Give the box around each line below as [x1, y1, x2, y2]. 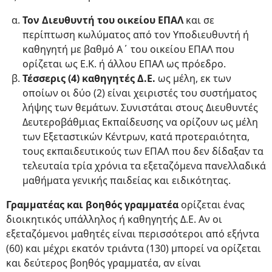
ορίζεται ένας [178, 198, 245, 212]
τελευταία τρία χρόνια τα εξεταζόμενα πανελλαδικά [22, 159, 266, 173]
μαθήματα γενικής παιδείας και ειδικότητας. [22, 174, 231, 188]
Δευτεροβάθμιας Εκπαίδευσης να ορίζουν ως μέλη [22, 115, 258, 129]
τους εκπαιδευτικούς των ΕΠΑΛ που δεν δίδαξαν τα [22, 144, 263, 158]
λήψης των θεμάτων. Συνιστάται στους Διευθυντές [22, 101, 258, 115]
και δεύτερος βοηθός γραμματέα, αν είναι [6, 256, 201, 270]
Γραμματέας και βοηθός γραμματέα [6, 198, 178, 212]
